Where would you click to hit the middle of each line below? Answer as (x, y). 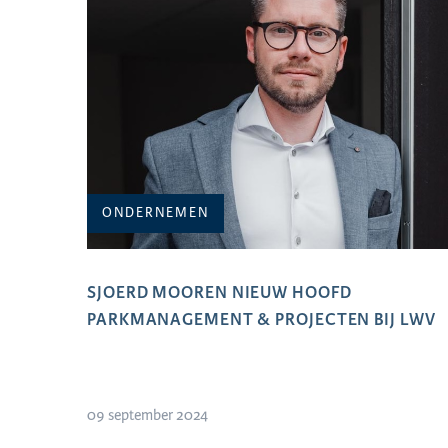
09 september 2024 (147, 415)
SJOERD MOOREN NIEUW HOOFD (219, 292)
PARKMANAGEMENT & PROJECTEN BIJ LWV (261, 319)
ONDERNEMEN (156, 213)
